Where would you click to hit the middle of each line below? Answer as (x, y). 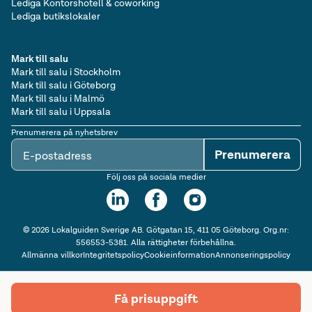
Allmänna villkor (52, 255)
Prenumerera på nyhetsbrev (64, 133)
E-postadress (57, 156)
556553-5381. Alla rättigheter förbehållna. (156, 243)
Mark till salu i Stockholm (66, 72)
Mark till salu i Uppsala (61, 112)
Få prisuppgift (156, 299)
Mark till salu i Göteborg (63, 85)
